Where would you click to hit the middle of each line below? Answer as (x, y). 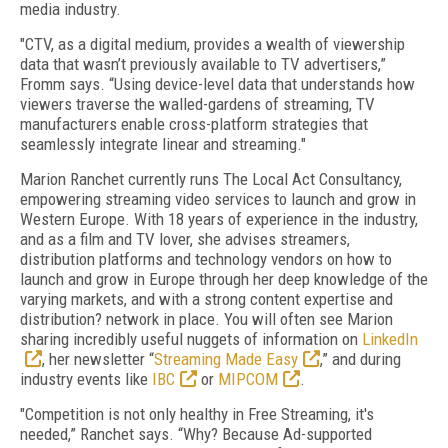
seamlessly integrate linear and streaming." (163, 144)
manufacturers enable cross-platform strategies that (194, 124)
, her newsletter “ (98, 359)
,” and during (360, 359)
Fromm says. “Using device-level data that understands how (217, 84)
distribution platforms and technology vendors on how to (206, 259)
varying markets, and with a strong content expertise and (206, 299)
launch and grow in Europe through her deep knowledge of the (224, 279)
